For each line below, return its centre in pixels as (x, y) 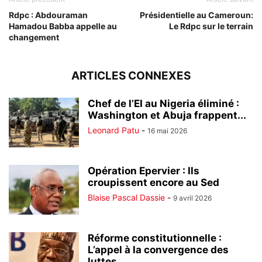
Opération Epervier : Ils (144, 171)
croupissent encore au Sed (154, 183)
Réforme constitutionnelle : (155, 238)
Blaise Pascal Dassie (126, 198)
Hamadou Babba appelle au (63, 26)
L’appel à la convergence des (158, 250)
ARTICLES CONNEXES (131, 76)
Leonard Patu (113, 130)
